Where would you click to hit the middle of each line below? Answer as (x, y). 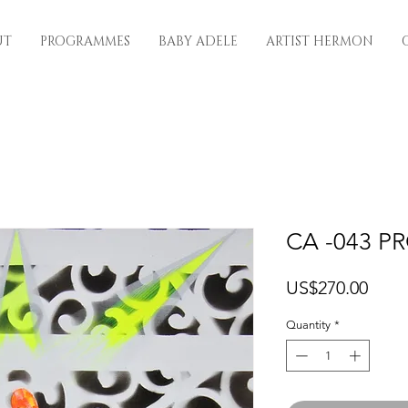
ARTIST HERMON (320, 41)
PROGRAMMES (85, 41)
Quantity (308, 324)
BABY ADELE (198, 41)
